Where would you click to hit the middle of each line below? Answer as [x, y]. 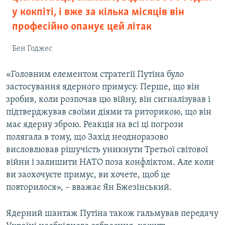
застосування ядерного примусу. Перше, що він [103, 87]
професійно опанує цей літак [82, 27]
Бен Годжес [32, 48]
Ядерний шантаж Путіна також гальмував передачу [112, 213]
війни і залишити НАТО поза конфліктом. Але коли [110, 162]
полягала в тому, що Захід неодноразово [87, 137]
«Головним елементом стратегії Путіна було [95, 74]
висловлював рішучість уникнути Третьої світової [107, 150]
